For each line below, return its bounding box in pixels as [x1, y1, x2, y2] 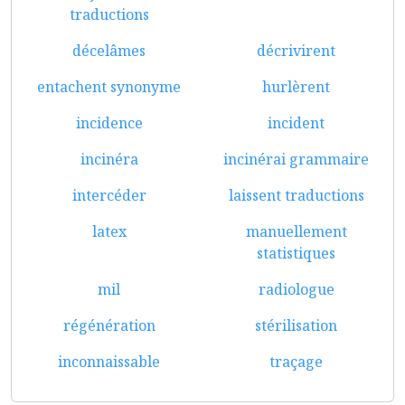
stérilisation [255, 316, 337, 335]
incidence [75, 113, 143, 133]
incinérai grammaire [223, 149, 369, 169]
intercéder [71, 185, 146, 205]
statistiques [257, 243, 335, 263]
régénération [62, 316, 155, 335]
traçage [269, 352, 323, 372]
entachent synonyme [37, 77, 181, 97]
